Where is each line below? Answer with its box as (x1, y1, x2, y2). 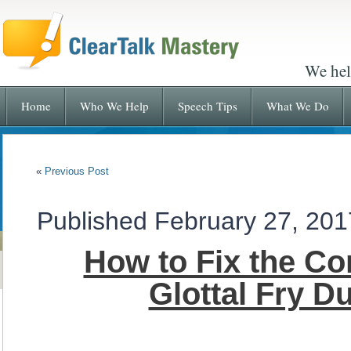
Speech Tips (177, 98, 237, 114)
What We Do (266, 98, 329, 114)
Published (37, 207, 147, 235)
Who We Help (79, 98, 149, 114)
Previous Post (45, 165, 109, 177)
